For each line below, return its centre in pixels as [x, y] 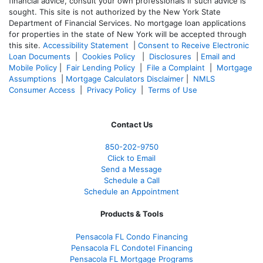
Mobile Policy [33, 67]
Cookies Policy [110, 56]
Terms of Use [174, 90]
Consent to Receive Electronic [193, 45]
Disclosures [170, 56]
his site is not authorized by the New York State [132, 11]
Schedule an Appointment [131, 191]
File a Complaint [177, 67]
